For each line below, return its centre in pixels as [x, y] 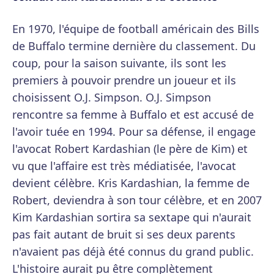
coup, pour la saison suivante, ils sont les [119, 63]
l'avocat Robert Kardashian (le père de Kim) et [130, 149]
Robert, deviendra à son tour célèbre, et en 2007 [137, 200]
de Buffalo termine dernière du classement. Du [134, 46]
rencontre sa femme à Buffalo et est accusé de [133, 115]
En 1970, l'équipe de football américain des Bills [136, 29]
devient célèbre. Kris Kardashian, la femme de [131, 183]
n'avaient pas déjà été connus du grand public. [133, 252]
